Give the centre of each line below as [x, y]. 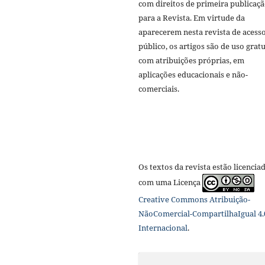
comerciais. [160, 88]
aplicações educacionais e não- [193, 74]
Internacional [163, 227]
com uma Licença [170, 182]
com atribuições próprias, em [191, 60]
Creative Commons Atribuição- [194, 199]
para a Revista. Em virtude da [192, 17]
